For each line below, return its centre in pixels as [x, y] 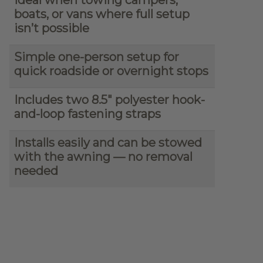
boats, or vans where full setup [102, 14]
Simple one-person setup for [97, 57]
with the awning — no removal [103, 156]
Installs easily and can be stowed [108, 142]
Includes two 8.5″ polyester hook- [109, 100]
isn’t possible [52, 28]
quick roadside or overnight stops [111, 71]
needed [36, 171]
